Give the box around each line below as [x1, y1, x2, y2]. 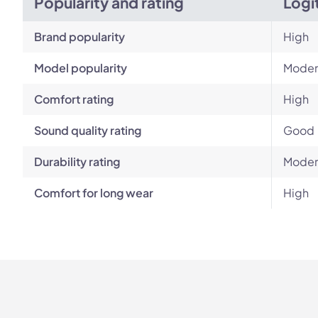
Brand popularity [34, 29, 125, 44]
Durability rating [34, 154, 120, 169]
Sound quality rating [34, 123, 141, 138]
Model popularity [34, 60, 127, 75]
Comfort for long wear [34, 185, 153, 200]
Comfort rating [34, 92, 114, 106]
